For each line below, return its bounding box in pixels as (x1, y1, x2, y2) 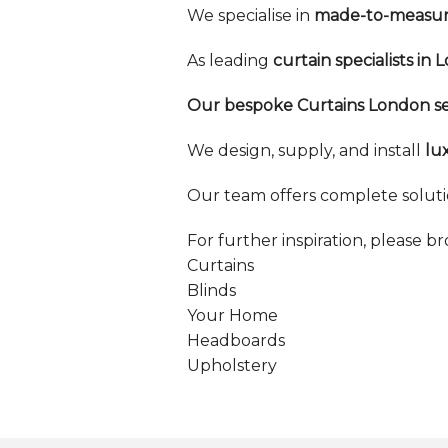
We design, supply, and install (187, 141, 425, 161)
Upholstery (187, 356, 277, 376)
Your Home (187, 306, 278, 326)
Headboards (187, 331, 285, 351)
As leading (187, 51, 273, 71)
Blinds (187, 281, 236, 301)
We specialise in (187, 6, 314, 26)
